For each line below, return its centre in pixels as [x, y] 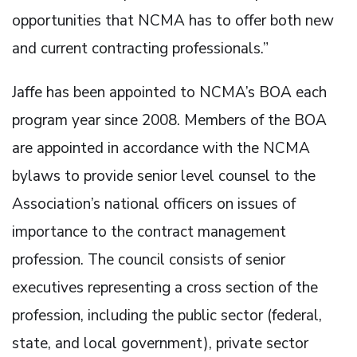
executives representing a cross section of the [165, 287]
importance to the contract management [149, 231]
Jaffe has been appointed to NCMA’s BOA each [169, 92]
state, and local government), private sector [160, 343]
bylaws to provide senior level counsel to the [164, 176]
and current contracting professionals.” [140, 48]
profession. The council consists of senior [149, 259]
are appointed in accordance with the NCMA [161, 148]
